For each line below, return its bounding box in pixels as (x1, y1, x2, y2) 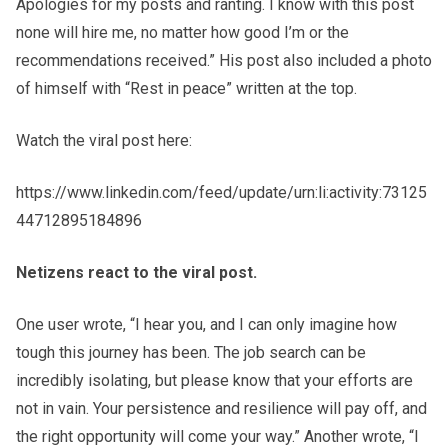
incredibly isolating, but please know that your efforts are (16, 370, 413, 390)
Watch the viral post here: (16, 130, 192, 150)
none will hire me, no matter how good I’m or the (16, 22, 349, 42)
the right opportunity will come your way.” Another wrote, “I (16, 426, 419, 446)
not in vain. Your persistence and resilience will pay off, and (16, 398, 427, 418)
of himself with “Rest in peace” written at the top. (16, 78, 357, 98)
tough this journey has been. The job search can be (16, 342, 366, 362)
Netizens (16, 262, 84, 282)
